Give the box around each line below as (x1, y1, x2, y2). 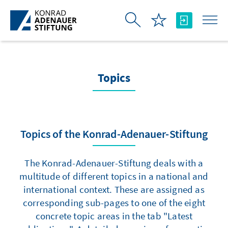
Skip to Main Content (2, 3, 84, 14)
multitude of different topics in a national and (19, 170, 209, 182)
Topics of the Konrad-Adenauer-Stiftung (20, 127, 208, 141)
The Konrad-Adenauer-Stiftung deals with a (24, 157, 204, 169)
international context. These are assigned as (23, 183, 205, 195)
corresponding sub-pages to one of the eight (22, 196, 206, 209)
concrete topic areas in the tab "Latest (35, 210, 193, 222)
